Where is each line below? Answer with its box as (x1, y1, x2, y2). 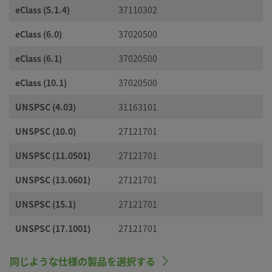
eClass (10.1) (15, 76, 67, 89)
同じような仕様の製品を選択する (10, 254, 155, 268)
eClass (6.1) (15, 52, 62, 64)
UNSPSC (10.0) (15, 125, 76, 137)
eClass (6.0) (15, 28, 62, 40)
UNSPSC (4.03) (15, 101, 76, 113)
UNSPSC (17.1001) (15, 222, 90, 234)
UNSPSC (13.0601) (15, 174, 90, 186)
